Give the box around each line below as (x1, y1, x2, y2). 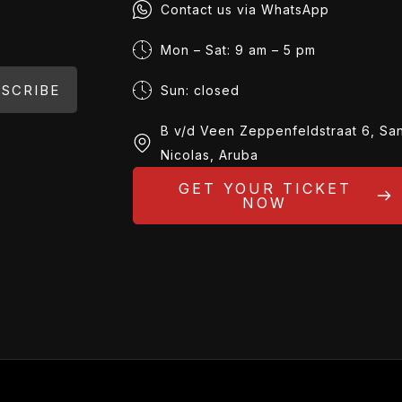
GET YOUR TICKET (178, 179, 352, 198)
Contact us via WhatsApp (160, 2, 329, 18)
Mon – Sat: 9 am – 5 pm (160, 42, 316, 58)
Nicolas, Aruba (160, 147, 258, 163)
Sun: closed (160, 83, 240, 99)
